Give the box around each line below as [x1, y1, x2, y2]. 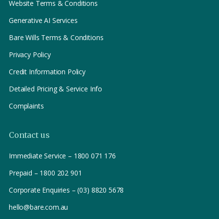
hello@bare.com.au [9, 202, 68, 212]
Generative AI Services [9, 16, 78, 25]
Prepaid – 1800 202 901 [9, 168, 82, 178]
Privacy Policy [9, 50, 51, 60]
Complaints [9, 101, 44, 111]
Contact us [9, 130, 50, 140]
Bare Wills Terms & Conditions [9, 33, 104, 43]
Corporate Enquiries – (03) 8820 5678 [9, 185, 124, 195]
